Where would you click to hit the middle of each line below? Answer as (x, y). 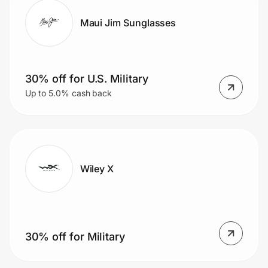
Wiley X (97, 168)
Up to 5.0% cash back (68, 93)
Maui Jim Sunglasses (128, 22)
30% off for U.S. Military (86, 79)
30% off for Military (75, 237)
